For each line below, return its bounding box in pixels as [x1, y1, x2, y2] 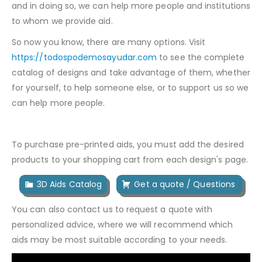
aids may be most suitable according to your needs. [12, 233, 230, 246]
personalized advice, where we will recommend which [12, 218, 233, 230]
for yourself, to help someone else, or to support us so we [12, 81, 249, 94]
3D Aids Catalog [36, 178, 102, 190]
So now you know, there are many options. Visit [12, 36, 206, 48]
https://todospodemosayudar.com [12, 51, 157, 63]
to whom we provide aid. [12, 15, 113, 27]
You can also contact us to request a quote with [12, 203, 213, 215]
